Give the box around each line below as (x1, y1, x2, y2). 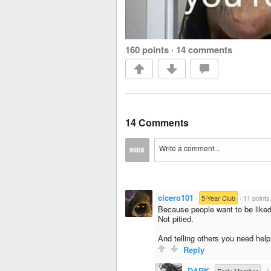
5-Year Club (201, 193, 235, 203)
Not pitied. (158, 213, 194, 225)
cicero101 (158, 192, 194, 204)
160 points (125, 43, 169, 57)
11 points (243, 193, 270, 203)
